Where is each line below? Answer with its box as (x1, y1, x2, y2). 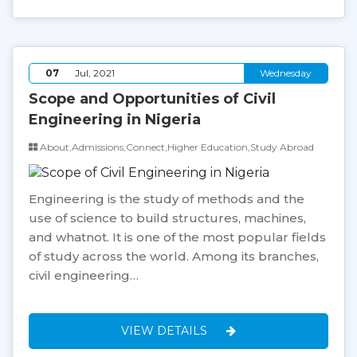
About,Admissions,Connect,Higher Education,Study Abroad (37, 141, 314, 154)
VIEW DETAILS (121, 323, 210, 338)
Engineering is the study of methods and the (29, 190, 304, 206)
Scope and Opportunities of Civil (29, 90, 276, 108)
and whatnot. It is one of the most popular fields (29, 229, 326, 245)
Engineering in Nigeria (29, 111, 201, 129)
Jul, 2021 (75, 67, 115, 80)
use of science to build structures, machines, (29, 210, 306, 226)
